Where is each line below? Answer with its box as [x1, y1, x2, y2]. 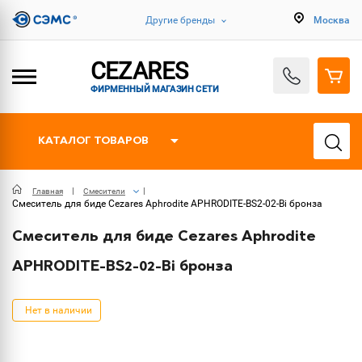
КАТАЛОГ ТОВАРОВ [38, 136, 149, 146]
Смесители [83, 187, 125, 196]
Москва [314, 14, 350, 26]
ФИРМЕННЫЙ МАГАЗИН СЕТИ [90, 82, 220, 94]
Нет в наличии [25, 305, 92, 316]
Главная [32, 187, 63, 196]
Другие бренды [145, 14, 215, 26]
